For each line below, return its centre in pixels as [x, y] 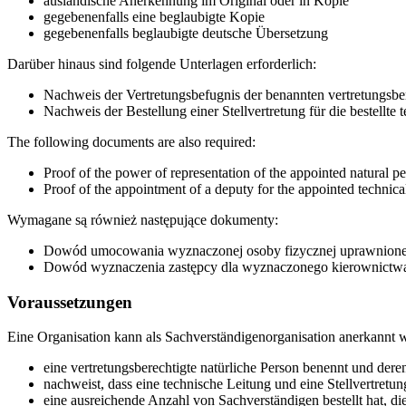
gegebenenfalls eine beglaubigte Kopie [154, 16]
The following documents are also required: [131, 141]
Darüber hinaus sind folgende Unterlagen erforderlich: [162, 63]
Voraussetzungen [70, 302]
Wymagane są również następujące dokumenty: [143, 219]
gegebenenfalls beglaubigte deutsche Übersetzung [186, 33]
